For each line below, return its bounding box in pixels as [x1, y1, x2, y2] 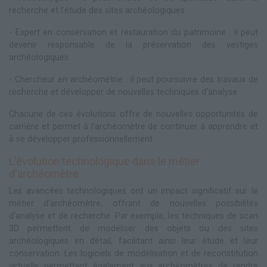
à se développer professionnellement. [9, 134, 154, 145]
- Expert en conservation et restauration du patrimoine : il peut [9, 27, 258, 38]
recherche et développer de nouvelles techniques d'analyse [9, 87, 237, 98]
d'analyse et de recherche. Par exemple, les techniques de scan [9, 211, 258, 222]
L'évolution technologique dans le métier [9, 155, 200, 168]
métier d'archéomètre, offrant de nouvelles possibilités [9, 198, 258, 209]
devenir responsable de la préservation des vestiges [9, 40, 258, 51]
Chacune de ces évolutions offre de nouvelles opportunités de [9, 109, 258, 120]
